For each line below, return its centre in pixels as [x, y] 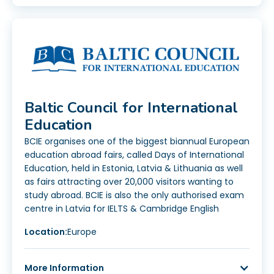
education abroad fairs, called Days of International [134, 155]
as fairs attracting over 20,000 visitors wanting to [129, 182]
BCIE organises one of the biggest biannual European [137, 142]
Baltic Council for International [131, 108]
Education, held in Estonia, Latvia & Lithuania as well [134, 168]
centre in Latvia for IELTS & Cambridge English [122, 209]
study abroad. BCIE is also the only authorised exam [134, 195]
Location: [46, 232]
